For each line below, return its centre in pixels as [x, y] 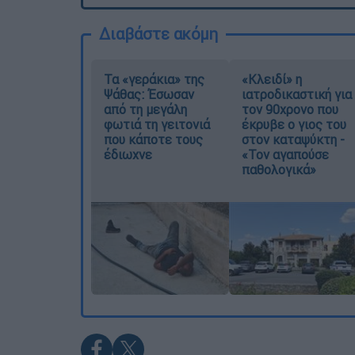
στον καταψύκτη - [293, 139]
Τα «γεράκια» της [154, 79]
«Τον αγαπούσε [285, 154]
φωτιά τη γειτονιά [157, 124]
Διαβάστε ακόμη [158, 33]
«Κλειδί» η [271, 79]
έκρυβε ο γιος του [294, 124]
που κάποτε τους [153, 139]
